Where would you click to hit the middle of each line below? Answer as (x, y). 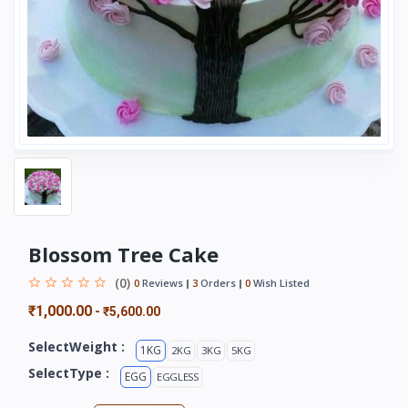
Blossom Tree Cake (123, 255)
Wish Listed (280, 282)
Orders (217, 282)
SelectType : (69, 373)
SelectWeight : (76, 347)
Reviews (161, 282)
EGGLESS (178, 377)
